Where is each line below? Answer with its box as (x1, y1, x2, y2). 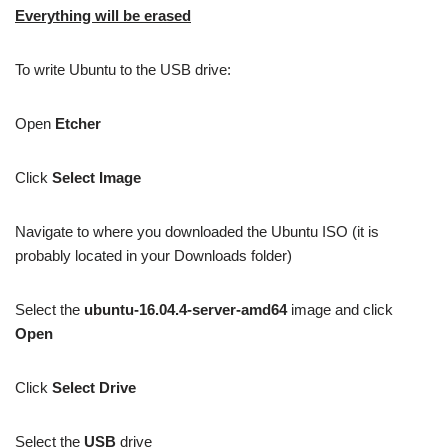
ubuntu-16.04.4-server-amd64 (84, 301, 287, 318)
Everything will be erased (15, 7, 191, 24)
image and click (287, 301, 393, 318)
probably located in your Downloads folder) (15, 247, 292, 264)
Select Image (52, 169, 141, 186)
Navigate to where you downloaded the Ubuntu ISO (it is (15, 223, 379, 240)
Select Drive (52, 379, 136, 396)
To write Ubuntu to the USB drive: (15, 61, 231, 78)
